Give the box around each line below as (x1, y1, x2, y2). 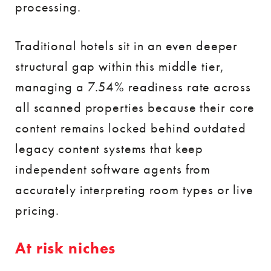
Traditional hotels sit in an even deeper (15, 37, 238, 54)
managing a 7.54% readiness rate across (15, 78, 251, 96)
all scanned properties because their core (15, 99, 255, 116)
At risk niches (15, 238, 116, 258)
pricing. (15, 201, 60, 219)
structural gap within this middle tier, (15, 57, 225, 75)
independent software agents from (15, 160, 211, 178)
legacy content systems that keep (15, 140, 204, 157)
